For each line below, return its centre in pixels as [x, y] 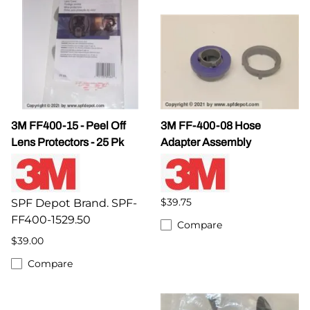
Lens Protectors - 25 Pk [67, 142]
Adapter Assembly [206, 142]
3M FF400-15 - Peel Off [69, 125]
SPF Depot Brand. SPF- [74, 203]
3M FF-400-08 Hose [211, 125]
